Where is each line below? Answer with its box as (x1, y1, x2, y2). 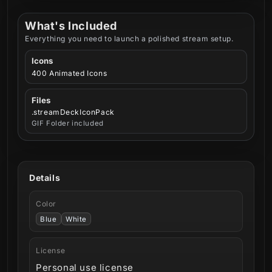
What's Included (25, 19, 117, 33)
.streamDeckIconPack (31, 107, 115, 117)
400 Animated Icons (31, 68, 107, 78)
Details (29, 172, 61, 183)
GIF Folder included (31, 118, 104, 127)
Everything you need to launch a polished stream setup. (25, 33, 234, 43)
